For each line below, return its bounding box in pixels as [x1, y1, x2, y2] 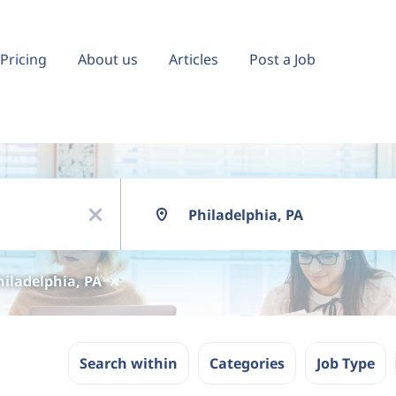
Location [119, 178, 170, 194]
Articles [169, 49, 218, 69]
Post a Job [249, 49, 316, 69]
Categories [209, 354, 285, 373]
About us [78, 49, 138, 69]
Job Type [316, 354, 375, 373]
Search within [80, 354, 178, 373]
